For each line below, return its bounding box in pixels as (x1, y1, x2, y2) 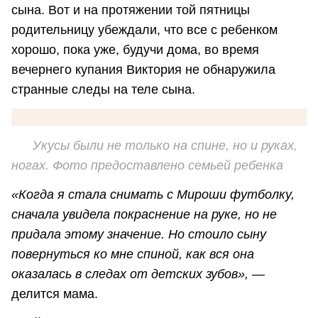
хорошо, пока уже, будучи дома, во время (11, 43, 259, 57)
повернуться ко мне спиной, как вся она (11, 247, 254, 262)
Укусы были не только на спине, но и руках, (33, 138, 297, 153)
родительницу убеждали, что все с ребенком (11, 23, 278, 38)
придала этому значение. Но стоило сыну (11, 227, 266, 242)
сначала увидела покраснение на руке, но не (11, 207, 277, 222)
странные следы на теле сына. (11, 82, 195, 97)
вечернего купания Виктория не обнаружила (11, 62, 275, 77)
